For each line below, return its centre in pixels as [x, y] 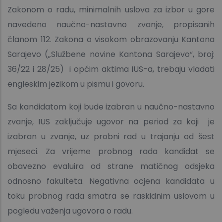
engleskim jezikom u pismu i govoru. [76, 84]
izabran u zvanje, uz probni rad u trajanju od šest [111, 137]
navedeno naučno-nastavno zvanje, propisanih [111, 25]
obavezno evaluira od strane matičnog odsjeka [111, 166]
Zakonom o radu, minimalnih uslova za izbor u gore [111, 10]
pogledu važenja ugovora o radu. [70, 211]
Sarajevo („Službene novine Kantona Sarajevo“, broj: [111, 55]
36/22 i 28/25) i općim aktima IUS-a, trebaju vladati [111, 69]
